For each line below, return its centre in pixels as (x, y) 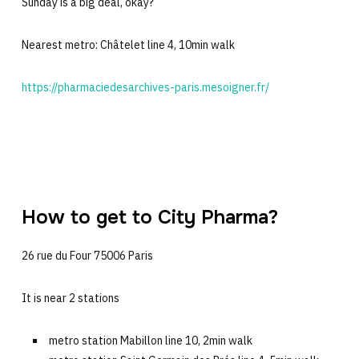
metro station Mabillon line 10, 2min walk (150, 341)
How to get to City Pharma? (149, 218)
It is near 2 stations (70, 298)
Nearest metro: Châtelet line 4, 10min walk (128, 45)
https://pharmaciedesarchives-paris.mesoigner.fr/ (145, 88)
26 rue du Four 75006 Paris (87, 256)
